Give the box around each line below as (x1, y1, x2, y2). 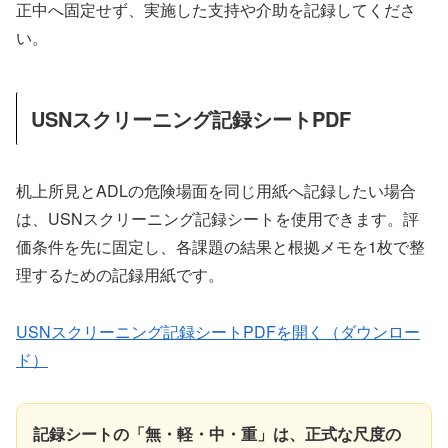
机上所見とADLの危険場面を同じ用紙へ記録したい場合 (16, 179, 416, 203)
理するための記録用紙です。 (16, 263, 224, 287)
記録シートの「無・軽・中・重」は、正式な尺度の (33, 421, 401, 445)
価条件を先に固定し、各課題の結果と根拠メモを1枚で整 (16, 235, 425, 259)
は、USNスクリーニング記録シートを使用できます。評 (16, 207, 419, 231)
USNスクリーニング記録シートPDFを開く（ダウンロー (16, 319, 420, 343)
